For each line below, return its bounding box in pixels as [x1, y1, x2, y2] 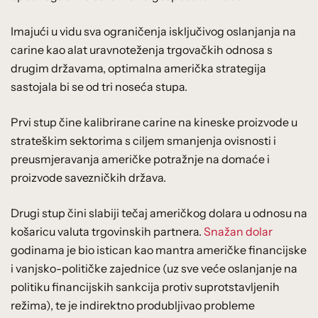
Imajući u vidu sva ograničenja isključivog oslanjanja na [11, 23, 296, 38]
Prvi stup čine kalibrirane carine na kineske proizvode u [11, 114, 297, 129]
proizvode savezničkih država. [11, 170, 166, 185]
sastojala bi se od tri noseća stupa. [11, 79, 187, 94]
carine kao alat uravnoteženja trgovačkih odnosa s [11, 42, 273, 57]
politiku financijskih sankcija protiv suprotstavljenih [11, 279, 280, 294]
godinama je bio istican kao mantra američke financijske [11, 242, 307, 257]
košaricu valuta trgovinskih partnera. [11, 224, 204, 238]
